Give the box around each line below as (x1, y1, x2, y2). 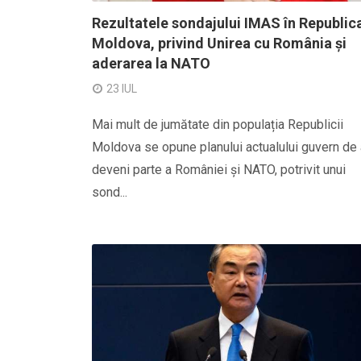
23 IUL (106, 82, 137, 95)
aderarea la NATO (92, 55, 210, 72)
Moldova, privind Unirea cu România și (92, 35, 346, 52)
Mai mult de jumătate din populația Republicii (92, 117, 343, 132)
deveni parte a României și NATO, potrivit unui (92, 162, 346, 177)
